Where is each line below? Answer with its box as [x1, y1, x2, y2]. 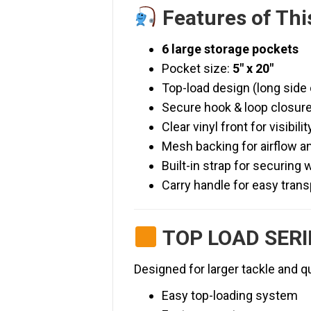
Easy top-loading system [162, 288, 298, 303]
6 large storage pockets [162, 42, 299, 57]
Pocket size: [162, 61, 233, 76]
